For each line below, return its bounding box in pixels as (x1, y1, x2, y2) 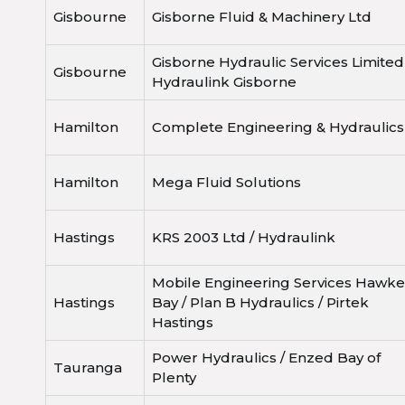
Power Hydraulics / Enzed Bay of (152, 349, 381, 367)
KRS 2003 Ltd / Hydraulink (152, 229, 335, 247)
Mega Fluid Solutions (152, 174, 301, 192)
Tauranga (53, 359, 122, 377)
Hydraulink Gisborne (152, 73, 297, 91)
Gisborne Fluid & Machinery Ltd (152, 8, 372, 26)
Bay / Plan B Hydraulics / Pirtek (152, 294, 369, 312)
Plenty (152, 369, 196, 387)
